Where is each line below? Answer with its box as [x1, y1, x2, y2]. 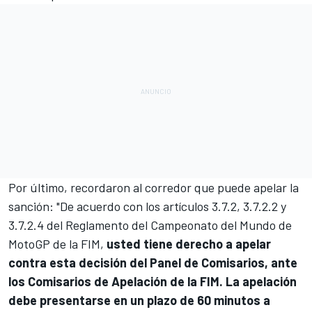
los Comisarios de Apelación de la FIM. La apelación [8, 273, 297, 289]
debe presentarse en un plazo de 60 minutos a [8, 292, 270, 308]
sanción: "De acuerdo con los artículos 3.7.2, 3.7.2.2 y [8, 198, 286, 214]
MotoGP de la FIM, [8, 235, 107, 251]
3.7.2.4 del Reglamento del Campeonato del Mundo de [8, 217, 292, 233]
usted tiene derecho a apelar [107, 235, 271, 251]
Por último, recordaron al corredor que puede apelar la [8, 179, 299, 195]
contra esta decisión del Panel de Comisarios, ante [8, 254, 297, 270]
